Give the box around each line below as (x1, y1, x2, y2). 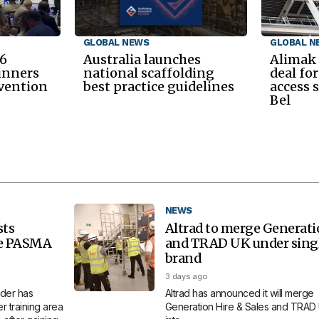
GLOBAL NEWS (83, 37, 150, 48)
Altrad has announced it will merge (164, 287, 314, 300)
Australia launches (83, 51, 201, 68)
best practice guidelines (83, 78, 234, 95)
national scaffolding (83, 65, 214, 82)
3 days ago (164, 271, 208, 282)
